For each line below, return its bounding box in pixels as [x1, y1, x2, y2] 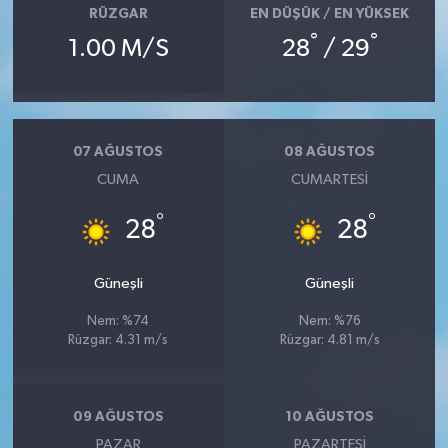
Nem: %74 [87, 314, 150, 328]
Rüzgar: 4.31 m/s [68, 333, 169, 347]
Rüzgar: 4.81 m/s [279, 333, 380, 347]
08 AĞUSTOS [284, 145, 376, 160]
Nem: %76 [298, 314, 361, 328]
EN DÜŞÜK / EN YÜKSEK [250, 7, 410, 22]
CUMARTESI [291, 171, 369, 187]
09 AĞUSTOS [72, 410, 164, 425]
